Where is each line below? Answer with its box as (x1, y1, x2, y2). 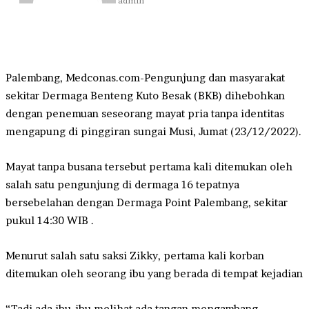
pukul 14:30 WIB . (6, 213, 94, 227)
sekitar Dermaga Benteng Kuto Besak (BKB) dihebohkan (6, 88, 285, 102)
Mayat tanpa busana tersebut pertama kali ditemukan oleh (6, 159, 292, 173)
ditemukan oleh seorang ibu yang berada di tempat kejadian (6, 266, 303, 280)
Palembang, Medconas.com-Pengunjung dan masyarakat (6, 70, 285, 84)
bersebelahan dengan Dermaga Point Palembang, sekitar (6, 195, 288, 209)
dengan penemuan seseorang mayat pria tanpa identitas (6, 106, 284, 120)
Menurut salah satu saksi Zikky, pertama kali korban (6, 248, 264, 262)
